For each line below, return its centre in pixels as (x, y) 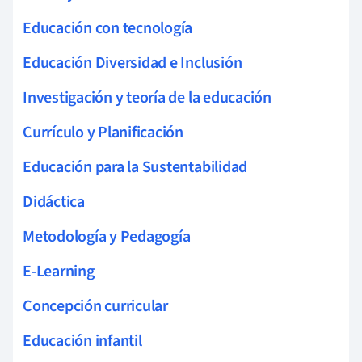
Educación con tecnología (108, 28)
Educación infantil (82, 341)
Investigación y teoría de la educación (147, 97)
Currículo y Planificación (103, 132)
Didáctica (54, 202)
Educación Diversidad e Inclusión (133, 63)
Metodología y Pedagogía (107, 236)
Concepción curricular (95, 306)
